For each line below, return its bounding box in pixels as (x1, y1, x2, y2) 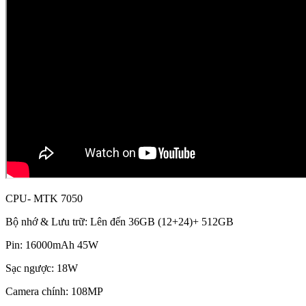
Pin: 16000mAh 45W (5, 239, 98, 251)
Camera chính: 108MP (5, 286, 103, 298)
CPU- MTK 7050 (5, 193, 83, 205)
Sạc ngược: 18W (5, 262, 78, 275)
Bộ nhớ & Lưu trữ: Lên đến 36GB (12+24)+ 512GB (5, 216, 234, 228)
